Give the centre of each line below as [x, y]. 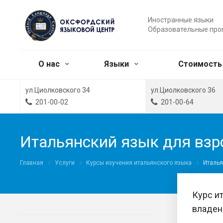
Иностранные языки [180, 20]
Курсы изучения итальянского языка [139, 163]
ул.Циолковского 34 [58, 90]
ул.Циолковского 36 [183, 90]
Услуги [65, 163]
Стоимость [200, 64]
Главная [32, 163]
